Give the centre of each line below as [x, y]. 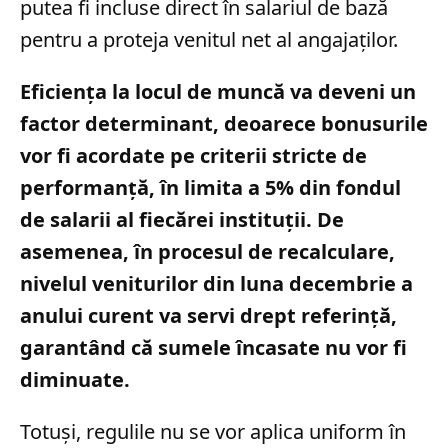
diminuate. [75, 379]
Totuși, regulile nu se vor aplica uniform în [213, 431]
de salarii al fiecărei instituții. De [182, 219]
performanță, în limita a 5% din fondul [210, 187]
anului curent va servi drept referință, [208, 315]
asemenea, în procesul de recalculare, [207, 251]
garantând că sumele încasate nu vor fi [213, 347]
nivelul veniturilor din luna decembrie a [216, 283]
